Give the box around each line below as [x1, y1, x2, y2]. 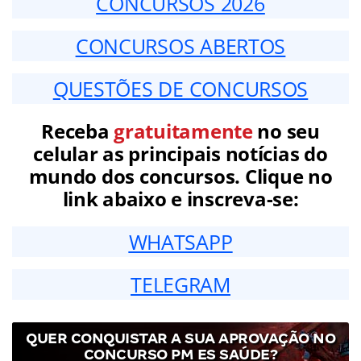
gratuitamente [114, 118, 253, 145]
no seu [252, 118, 320, 145]
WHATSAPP [128, 228, 233, 256]
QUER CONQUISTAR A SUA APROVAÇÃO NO [26, 330, 335, 347]
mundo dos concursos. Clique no [28, 163, 333, 190]
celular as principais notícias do [33, 140, 328, 168]
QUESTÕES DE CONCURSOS [52, 75, 309, 103]
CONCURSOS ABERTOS [75, 32, 286, 60]
